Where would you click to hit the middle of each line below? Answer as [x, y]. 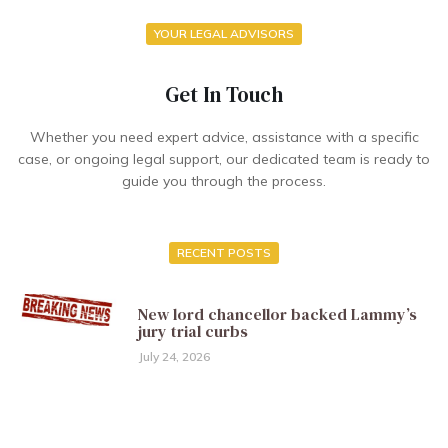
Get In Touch [224, 94]
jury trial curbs [192, 330]
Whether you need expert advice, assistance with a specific [224, 136]
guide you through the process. [224, 180]
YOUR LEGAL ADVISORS [224, 33]
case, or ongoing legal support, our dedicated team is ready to [224, 158]
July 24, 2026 [173, 356]
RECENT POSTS [224, 252]
